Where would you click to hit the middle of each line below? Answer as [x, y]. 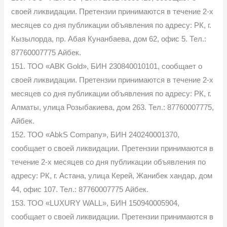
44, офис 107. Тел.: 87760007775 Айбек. [80, 189]
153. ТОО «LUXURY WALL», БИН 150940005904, [96, 203]
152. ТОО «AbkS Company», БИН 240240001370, [96, 135]
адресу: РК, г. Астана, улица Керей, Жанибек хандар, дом [112, 176]
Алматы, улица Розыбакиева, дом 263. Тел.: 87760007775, [113, 107]
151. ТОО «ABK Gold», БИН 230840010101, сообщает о [107, 66]
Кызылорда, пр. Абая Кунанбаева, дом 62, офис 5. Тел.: [109, 39]
